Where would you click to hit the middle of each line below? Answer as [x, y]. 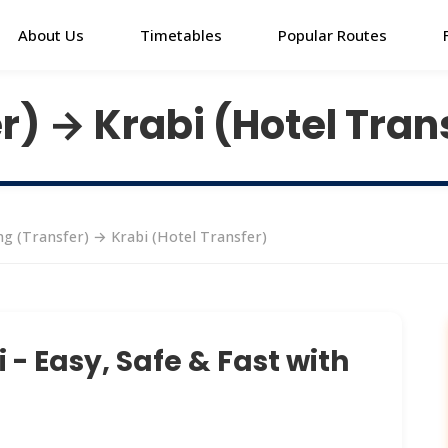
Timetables [180, 35]
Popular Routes [332, 35]
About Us [50, 35]
